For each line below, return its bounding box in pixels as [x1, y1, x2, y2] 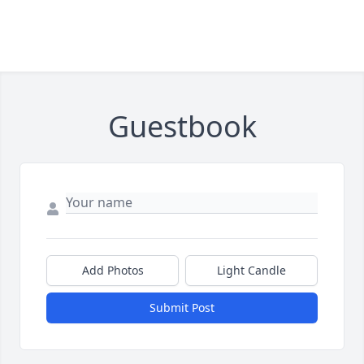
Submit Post [149, 300, 214, 315]
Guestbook [107, 106, 257, 146]
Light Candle [217, 262, 286, 278]
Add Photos [81, 262, 144, 278]
